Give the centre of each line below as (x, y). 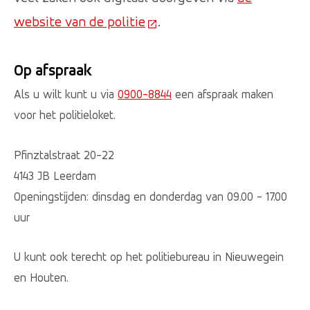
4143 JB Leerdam (55, 175)
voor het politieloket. (65, 115)
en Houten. (41, 278)
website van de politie (80, 21)
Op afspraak (53, 70)
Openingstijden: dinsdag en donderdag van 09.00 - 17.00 (151, 196)
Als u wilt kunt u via (66, 94)
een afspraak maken (222, 94)
